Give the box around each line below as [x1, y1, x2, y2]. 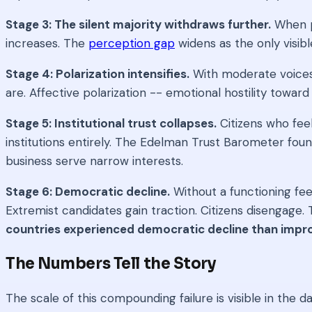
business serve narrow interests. [6, 153, 183, 169]
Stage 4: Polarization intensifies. [6, 66, 189, 82]
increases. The [6, 36, 88, 52]
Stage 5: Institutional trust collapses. [6, 116, 217, 132]
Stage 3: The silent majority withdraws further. [6, 17, 271, 33]
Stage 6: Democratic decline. [6, 184, 170, 200]
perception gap [88, 36, 175, 52]
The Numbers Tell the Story [6, 254, 217, 274]
